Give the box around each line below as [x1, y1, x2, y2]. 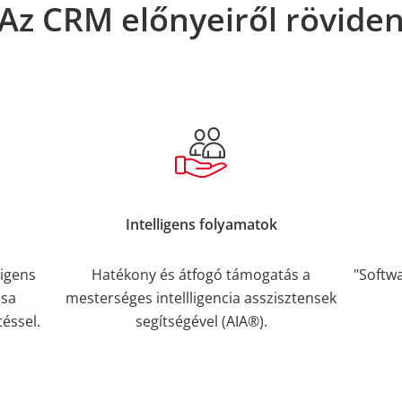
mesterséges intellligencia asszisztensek [66, 287, 336, 308]
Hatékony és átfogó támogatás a [92, 264, 310, 284]
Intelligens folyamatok [125, 214, 277, 235]
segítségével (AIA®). [135, 310, 267, 331]
